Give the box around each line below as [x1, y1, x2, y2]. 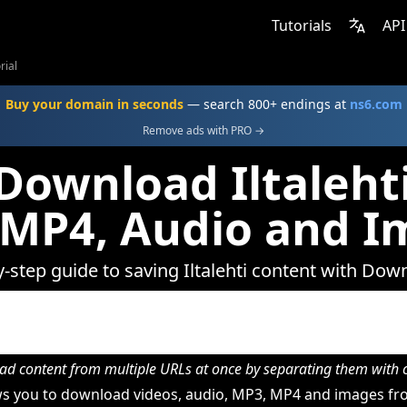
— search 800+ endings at [183, 95, 350, 113]
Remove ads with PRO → [143, 123, 264, 138]
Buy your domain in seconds [5, 95, 184, 113]
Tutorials [272, 15, 332, 35]
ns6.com [349, 95, 402, 113]
